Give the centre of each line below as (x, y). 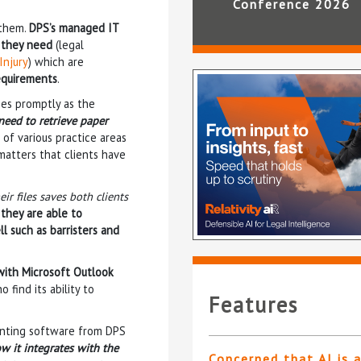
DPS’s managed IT (74, 27)
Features (253, 305)
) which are (56, 61)
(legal (68, 44)
